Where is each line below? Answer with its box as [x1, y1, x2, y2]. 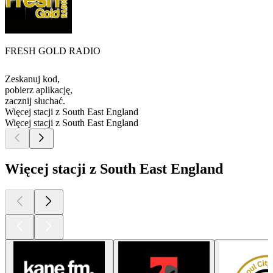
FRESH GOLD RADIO [5, 46, 101, 57]
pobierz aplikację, [5, 85, 73, 96]
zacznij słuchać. [5, 96, 65, 107]
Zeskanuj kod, [5, 74, 60, 85]
